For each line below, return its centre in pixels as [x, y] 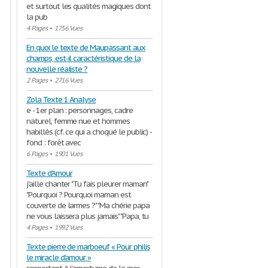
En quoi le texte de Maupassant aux [86, 48]
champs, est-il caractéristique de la [83, 58]
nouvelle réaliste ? [57, 69]
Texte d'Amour [49, 173]
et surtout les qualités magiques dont [89, 6]
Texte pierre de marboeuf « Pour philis [88, 247]
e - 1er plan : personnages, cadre [80, 110]
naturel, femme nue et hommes [78, 121]
